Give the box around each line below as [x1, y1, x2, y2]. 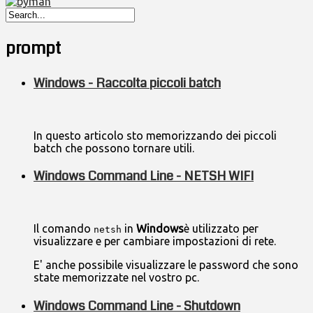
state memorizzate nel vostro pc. [34, 270, 202, 284]
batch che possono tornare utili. [34, 141, 197, 154]
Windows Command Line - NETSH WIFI [34, 167, 254, 186]
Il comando [34, 221, 94, 235]
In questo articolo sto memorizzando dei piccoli [34, 129, 277, 142]
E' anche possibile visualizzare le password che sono [34, 258, 298, 271]
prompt [6, 36, 61, 60]
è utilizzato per [184, 221, 259, 235]
